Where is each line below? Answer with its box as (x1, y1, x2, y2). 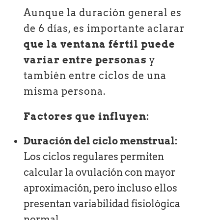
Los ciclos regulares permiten (24, 151, 165, 163)
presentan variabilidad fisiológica (24, 198, 181, 210)
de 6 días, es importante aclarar (24, 23, 185, 35)
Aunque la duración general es (24, 7, 182, 19)
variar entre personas (24, 54, 147, 66)
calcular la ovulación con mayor (24, 166, 176, 179)
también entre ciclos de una (24, 70, 167, 82)
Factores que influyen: (24, 110, 150, 122)
